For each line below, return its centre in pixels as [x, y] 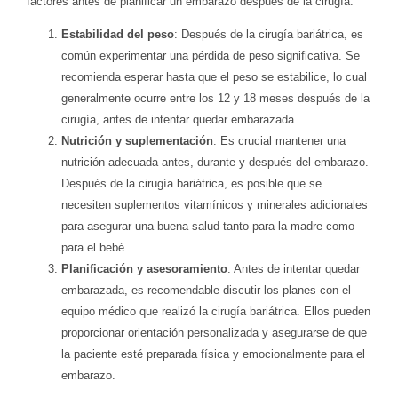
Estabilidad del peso [118, 35]
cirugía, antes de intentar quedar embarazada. [179, 120]
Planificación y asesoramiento [144, 269]
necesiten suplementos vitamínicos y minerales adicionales [215, 205]
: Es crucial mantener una [279, 141]
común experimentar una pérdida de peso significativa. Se [211, 56]
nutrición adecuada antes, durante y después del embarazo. [215, 163]
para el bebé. [95, 248]
